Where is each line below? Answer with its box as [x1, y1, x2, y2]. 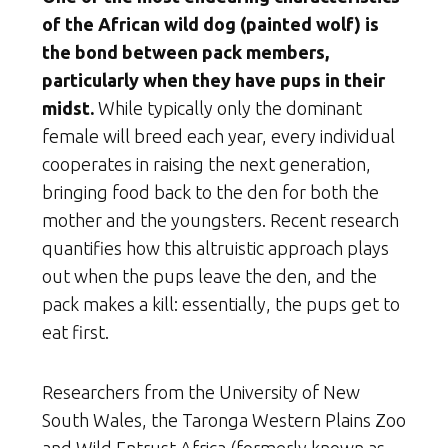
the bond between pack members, [42, 42, 329, 63]
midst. [42, 98, 94, 119]
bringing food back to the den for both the [42, 182, 379, 203]
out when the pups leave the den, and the [42, 266, 377, 287]
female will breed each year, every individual [42, 126, 395, 147]
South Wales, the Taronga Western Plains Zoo [42, 410, 406, 431]
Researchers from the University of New [42, 382, 360, 403]
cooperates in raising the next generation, [42, 154, 371, 175]
